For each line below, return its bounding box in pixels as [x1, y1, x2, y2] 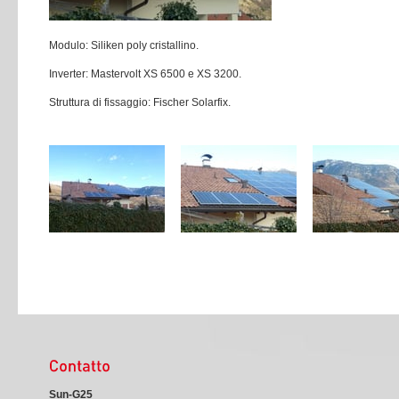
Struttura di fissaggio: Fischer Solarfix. [49, 96, 231, 109]
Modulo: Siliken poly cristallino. [49, 39, 199, 52]
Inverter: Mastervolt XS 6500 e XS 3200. [49, 68, 241, 80]
